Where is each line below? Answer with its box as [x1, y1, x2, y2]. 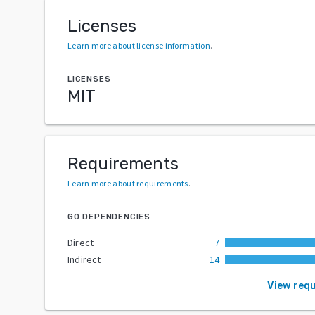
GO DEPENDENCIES [67, 212, 150, 221]
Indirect [67, 252, 101, 266]
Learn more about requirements [67, 177, 188, 188]
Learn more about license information [67, 39, 210, 51]
